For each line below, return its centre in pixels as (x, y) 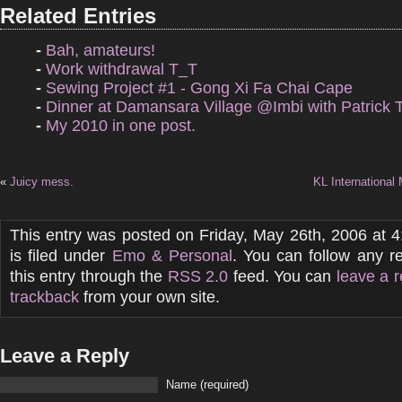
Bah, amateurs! (100, 50)
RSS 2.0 (198, 276)
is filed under (61, 256)
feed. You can (282, 276)
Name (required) (207, 385)
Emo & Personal (172, 256)
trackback (44, 297)
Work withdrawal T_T (122, 69)
